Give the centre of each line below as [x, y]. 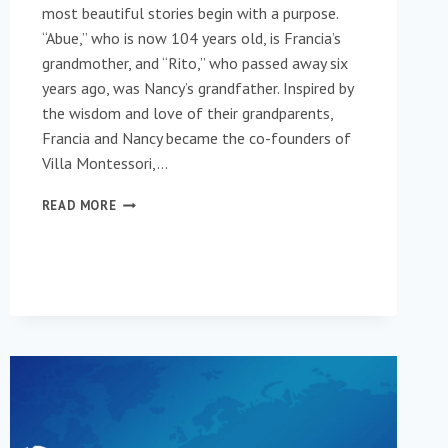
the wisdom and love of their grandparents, [187, 113]
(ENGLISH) [149, 361]
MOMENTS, [149, 281]
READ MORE [79, 206]
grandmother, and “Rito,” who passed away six [194, 63]
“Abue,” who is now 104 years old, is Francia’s [191, 38]
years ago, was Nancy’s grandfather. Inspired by [197, 88]
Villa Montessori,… [104, 163]
